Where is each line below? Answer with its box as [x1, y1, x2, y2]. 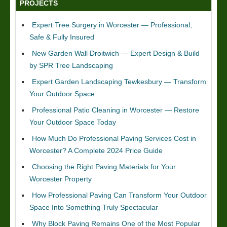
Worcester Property [29, 174, 92, 183]
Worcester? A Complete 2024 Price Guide [29, 146, 163, 155]
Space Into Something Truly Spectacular [29, 203, 158, 211]
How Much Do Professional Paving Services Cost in [32, 134, 196, 142]
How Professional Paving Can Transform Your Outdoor [32, 191, 207, 199]
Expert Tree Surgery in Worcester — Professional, [32, 20, 192, 29]
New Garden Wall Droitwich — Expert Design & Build [32, 49, 200, 57]
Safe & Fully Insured [29, 32, 94, 41]
